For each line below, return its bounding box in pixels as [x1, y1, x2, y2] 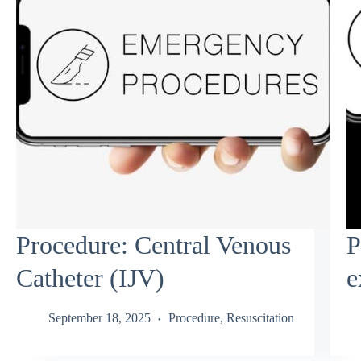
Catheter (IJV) [16, 263, 164, 293]
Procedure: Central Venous [16, 230, 291, 260]
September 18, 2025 [48, 310, 151, 325]
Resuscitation [226, 310, 294, 325]
